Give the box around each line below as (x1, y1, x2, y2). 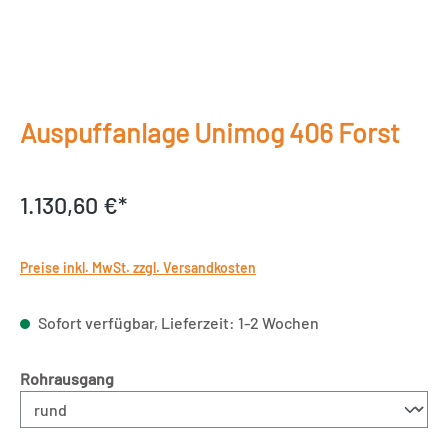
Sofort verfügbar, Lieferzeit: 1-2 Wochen (35, 313, 319, 333)
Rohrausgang (20, 369, 114, 389)
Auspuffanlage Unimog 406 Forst (20, 116, 400, 149)
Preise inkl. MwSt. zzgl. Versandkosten (20, 259, 256, 277)
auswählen (113, 368, 191, 388)
